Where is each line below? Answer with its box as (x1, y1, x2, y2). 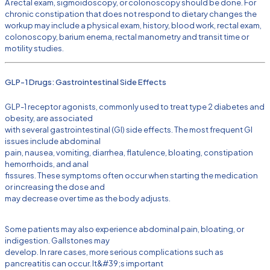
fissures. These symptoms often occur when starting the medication (5, 170, 258, 180)
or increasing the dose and (5, 181, 105, 192)
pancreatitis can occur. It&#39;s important (5, 258, 163, 268)
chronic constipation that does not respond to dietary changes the (5, 9, 257, 19)
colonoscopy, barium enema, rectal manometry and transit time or (5, 32, 249, 42)
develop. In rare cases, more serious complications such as (5, 246, 224, 257)
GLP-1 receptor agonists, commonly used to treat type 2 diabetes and (5, 101, 265, 111)
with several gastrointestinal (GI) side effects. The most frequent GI (5, 124, 253, 134)
